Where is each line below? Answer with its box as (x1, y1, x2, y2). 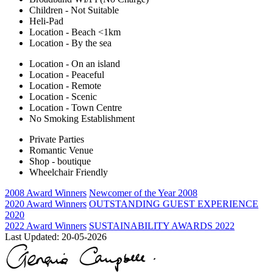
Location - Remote (29, 80, 101, 91)
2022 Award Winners (5, 221, 87, 232)
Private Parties (29, 134, 84, 145)
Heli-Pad (29, 16, 63, 27)
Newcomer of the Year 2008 (89, 188, 197, 199)
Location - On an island (29, 58, 120, 69)
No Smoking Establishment (29, 113, 135, 124)
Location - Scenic (29, 91, 97, 102)
